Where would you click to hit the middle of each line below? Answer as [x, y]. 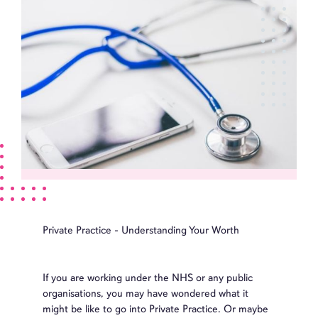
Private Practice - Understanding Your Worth [141, 230]
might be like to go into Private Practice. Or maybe [155, 308]
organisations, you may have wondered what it [146, 293]
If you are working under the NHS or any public [148, 277]
